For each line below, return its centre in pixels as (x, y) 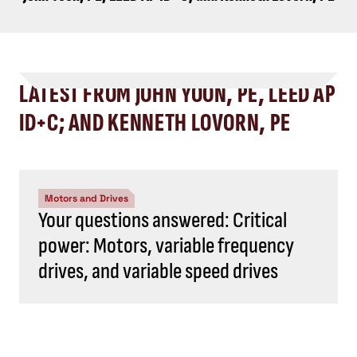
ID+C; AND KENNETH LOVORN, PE (155, 123)
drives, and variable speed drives (158, 271)
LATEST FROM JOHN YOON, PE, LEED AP (178, 94)
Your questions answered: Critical (163, 220)
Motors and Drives (86, 198)
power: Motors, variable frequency (166, 246)
